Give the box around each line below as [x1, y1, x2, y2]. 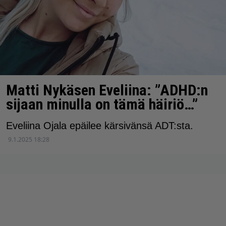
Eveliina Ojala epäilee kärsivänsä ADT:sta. [6, 120, 193, 131]
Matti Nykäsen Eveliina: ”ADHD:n [6, 81, 208, 99]
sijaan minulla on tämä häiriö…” [6, 95, 198, 113]
